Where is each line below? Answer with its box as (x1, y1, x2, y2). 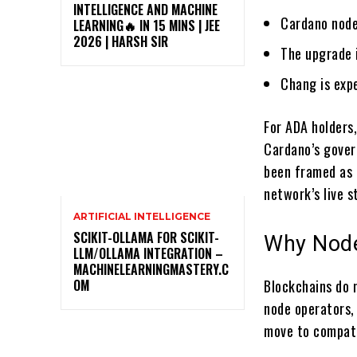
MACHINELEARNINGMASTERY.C (73, 259, 229, 279)
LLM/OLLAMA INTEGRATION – (73, 243, 223, 263)
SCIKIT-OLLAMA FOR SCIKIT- (73, 227, 219, 247)
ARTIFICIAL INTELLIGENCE (73, 210, 210, 222)
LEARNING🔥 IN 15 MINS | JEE (73, 16, 220, 36)
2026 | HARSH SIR (73, 32, 168, 52)
